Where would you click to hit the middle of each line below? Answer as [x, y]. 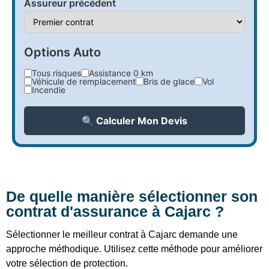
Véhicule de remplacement [84, 81]
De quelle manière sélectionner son [132, 196]
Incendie [49, 89]
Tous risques [56, 73]
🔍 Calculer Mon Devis [134, 120]
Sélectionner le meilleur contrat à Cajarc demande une [122, 234]
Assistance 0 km [121, 73]
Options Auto [62, 52]
